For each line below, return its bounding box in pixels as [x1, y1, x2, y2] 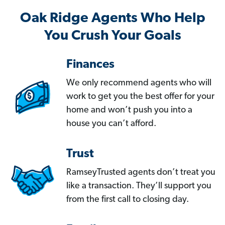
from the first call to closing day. [66, 195, 189, 205]
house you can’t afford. [66, 119, 156, 129]
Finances [66, 59, 115, 71]
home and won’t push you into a [66, 105, 192, 116]
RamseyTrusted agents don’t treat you [66, 168, 215, 178]
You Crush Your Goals [44, 29, 181, 44]
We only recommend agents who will [66, 78, 211, 88]
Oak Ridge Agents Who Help [20, 12, 205, 26]
